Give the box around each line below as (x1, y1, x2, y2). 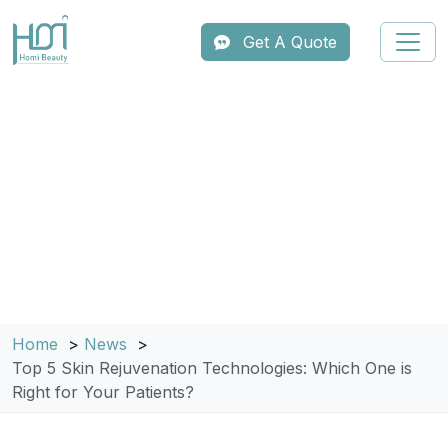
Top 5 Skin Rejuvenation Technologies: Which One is (12, 358, 412, 378)
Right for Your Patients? (12, 382, 194, 402)
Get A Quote (242, 32, 337, 52)
